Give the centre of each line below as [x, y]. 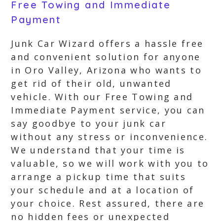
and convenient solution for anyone [106, 57]
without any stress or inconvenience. [110, 137]
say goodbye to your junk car [89, 123]
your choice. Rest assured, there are [108, 203]
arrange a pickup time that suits [99, 177]
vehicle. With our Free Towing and [102, 97]
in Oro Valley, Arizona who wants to [106, 70]
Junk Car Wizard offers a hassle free [107, 43]
